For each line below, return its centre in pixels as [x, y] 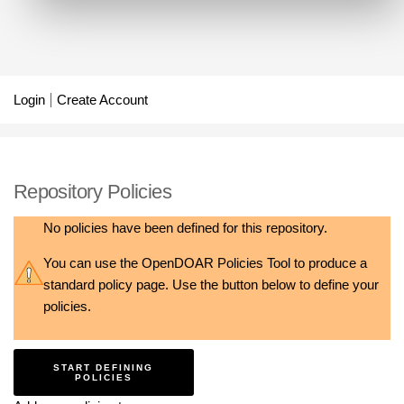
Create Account [102, 100]
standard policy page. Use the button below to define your [211, 285]
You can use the [92, 263]
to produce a [328, 263]
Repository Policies [92, 192]
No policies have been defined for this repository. [185, 229]
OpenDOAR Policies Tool [216, 263]
